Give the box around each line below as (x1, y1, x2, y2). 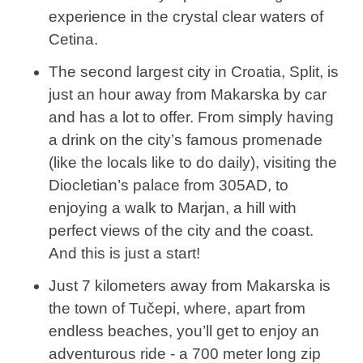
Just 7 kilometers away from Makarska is (48, 277, 331, 295)
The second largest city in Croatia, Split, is (48, 63, 339, 81)
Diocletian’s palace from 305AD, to (48, 177, 288, 194)
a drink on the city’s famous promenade (48, 131, 322, 149)
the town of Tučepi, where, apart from (48, 300, 305, 318)
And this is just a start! (48, 245, 200, 263)
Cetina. (48, 31, 98, 49)
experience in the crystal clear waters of (48, 8, 323, 26)
